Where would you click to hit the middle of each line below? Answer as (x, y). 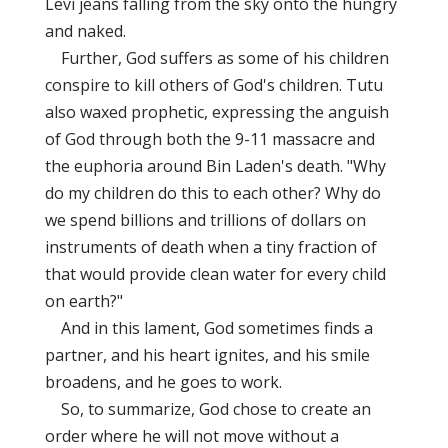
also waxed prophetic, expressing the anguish (216, 112)
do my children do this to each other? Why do (212, 193)
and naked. (85, 31)
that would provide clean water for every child (215, 274)
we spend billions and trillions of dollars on (205, 220)
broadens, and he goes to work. (163, 382)
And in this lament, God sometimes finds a (208, 328)
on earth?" (83, 301)
